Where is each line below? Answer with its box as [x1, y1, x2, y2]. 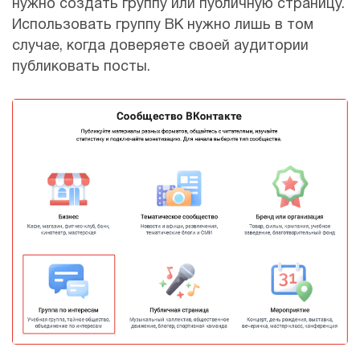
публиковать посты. [12, 60, 150, 75]
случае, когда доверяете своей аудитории [12, 39, 309, 54]
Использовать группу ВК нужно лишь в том [12, 18, 313, 33]
